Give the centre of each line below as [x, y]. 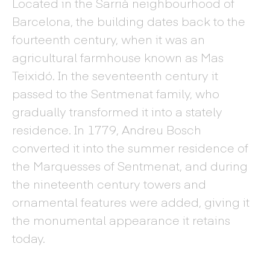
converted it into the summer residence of [130, 147]
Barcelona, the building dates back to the [129, 21]
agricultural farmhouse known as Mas [118, 57]
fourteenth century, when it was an [108, 39]
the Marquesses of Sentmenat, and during [130, 165]
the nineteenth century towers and [109, 184]
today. [29, 238]
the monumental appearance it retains [121, 220]
